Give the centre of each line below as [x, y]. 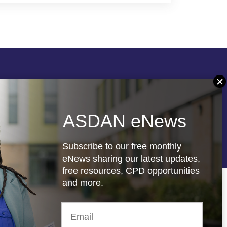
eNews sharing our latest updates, [131, 159]
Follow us [57, 82]
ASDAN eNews [125, 121]
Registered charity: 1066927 [91, 137]
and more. [83, 183]
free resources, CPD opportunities [131, 171]
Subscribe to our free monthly [122, 146]
